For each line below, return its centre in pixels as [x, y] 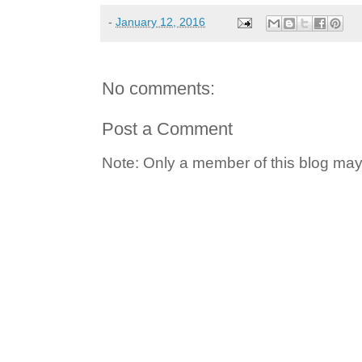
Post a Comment [167, 128]
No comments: [158, 88]
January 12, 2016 [160, 22]
